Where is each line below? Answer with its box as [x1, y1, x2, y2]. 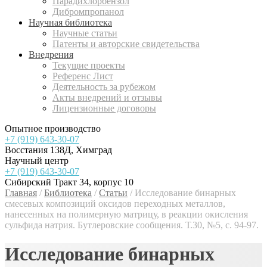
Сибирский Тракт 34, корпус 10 [5, 177, 133, 187]
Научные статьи [52, 28, 117, 38]
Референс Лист [52, 71, 113, 81]
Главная [5, 188, 37, 198]
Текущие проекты [52, 60, 125, 70]
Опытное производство [5, 123, 101, 133]
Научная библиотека [29, 17, 112, 27]
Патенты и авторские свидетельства [52, 39, 200, 49]
